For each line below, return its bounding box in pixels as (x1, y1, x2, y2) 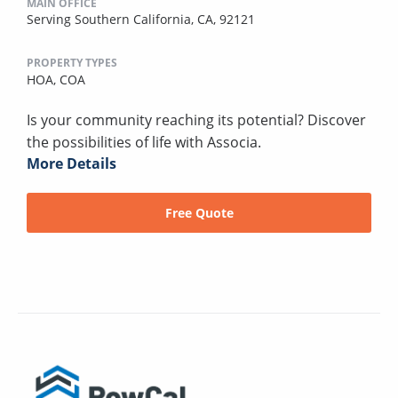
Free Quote (164, 203, 234, 221)
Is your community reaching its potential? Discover (27, 109, 366, 130)
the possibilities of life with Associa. (27, 131, 261, 152)
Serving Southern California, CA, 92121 (27, 10, 255, 28)
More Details (27, 153, 116, 173)
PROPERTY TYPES (27, 54, 117, 70)
